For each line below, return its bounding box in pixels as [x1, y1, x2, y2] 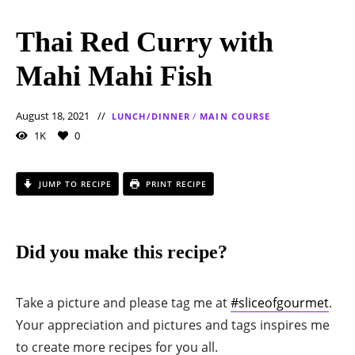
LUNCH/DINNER [112, 109, 191, 122]
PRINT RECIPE [143, 177, 207, 189]
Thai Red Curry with [16, 25, 273, 58]
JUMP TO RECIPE [36, 177, 112, 189]
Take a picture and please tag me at [16, 293, 231, 311]
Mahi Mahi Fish [16, 59, 212, 92]
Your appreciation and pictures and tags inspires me [16, 315, 330, 334]
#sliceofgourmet [231, 293, 329, 311]
